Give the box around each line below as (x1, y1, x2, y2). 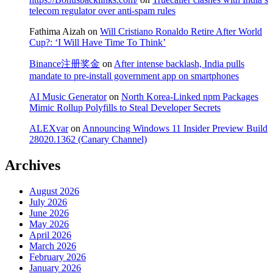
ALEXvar (29, 123, 68, 134)
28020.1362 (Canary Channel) (29, 134, 147, 145)
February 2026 (29, 252, 86, 263)
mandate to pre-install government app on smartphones (29, 71, 239, 82)
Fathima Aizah (29, 26, 85, 37)
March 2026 (29, 241, 76, 252)
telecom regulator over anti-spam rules (29, 5, 175, 16)
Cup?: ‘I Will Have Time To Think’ (29, 37, 166, 48)
